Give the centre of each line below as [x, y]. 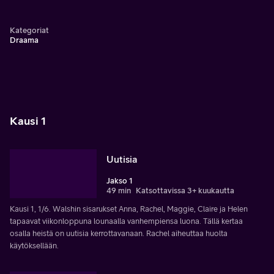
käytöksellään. [34, 245]
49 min [119, 190]
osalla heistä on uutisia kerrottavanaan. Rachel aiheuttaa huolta [119, 233]
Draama [24, 40]
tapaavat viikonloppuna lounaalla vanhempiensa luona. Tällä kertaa [126, 221]
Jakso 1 [120, 180]
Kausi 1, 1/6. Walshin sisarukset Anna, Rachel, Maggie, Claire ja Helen [129, 209]
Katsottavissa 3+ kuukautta [185, 190]
